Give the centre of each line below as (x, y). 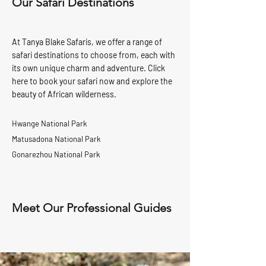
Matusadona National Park (56, 139)
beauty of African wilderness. (64, 94)
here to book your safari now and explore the (92, 81)
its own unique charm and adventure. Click (88, 68)
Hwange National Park (50, 123)
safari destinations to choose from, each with (94, 55)
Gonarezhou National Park (56, 154)
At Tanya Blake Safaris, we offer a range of (87, 42)
